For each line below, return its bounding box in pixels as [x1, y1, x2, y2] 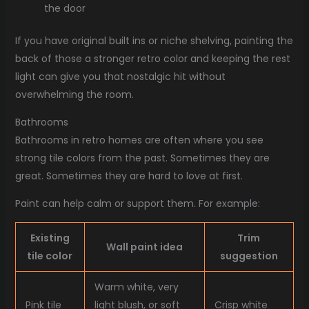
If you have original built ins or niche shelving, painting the [14, 34, 293, 48]
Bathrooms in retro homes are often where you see [14, 133, 263, 148]
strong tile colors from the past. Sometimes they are [14, 151, 270, 166]
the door [43, 1, 86, 16]
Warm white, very [94, 280, 179, 295]
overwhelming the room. [14, 88, 134, 102]
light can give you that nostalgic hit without [14, 70, 226, 84]
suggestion [219, 249, 278, 263]
